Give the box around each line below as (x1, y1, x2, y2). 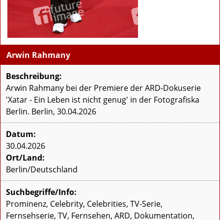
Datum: (6, 129, 36, 140)
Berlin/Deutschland (6, 164, 78, 175)
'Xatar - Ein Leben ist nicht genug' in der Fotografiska (6, 94, 199, 106)
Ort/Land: (6, 152, 45, 164)
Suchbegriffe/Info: (6, 187, 77, 198)
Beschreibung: (6, 71, 62, 82)
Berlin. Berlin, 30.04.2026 (6, 106, 96, 117)
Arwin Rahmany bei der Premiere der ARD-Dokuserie (6, 82, 201, 94)
